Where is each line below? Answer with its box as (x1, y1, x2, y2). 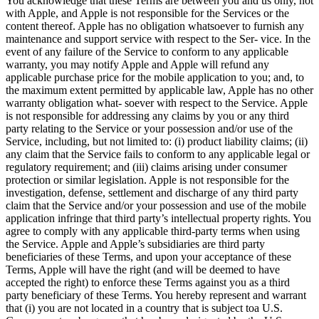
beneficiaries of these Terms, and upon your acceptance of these (6, 250, 291, 263)
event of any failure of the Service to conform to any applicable (6, 45, 288, 58)
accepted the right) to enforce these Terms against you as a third (6, 276, 290, 288)
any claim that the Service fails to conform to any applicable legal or (6, 147, 310, 160)
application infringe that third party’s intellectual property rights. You (6, 211, 311, 224)
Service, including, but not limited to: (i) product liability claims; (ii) (6, 135, 308, 147)
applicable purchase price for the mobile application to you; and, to (6, 70, 304, 83)
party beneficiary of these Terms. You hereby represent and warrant (6, 288, 306, 301)
